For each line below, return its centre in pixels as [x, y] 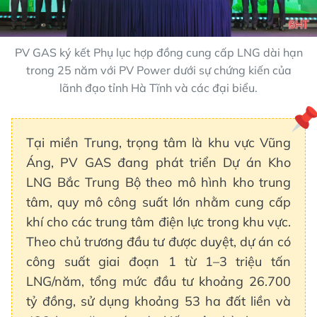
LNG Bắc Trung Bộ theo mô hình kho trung [158, 182]
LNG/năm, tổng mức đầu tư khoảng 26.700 [158, 281]
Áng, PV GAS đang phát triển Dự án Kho [158, 162]
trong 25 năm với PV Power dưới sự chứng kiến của [158, 70]
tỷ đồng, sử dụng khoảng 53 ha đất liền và [158, 301]
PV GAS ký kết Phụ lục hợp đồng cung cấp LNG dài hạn [158, 52]
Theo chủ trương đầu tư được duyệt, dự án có [158, 241]
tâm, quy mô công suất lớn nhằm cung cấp [158, 202]
